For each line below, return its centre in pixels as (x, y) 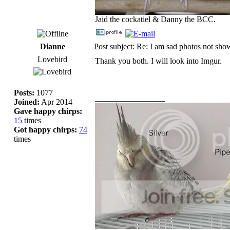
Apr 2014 (56, 102)
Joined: (27, 102)
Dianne (52, 46)
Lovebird (52, 59)
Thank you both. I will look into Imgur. (158, 61)
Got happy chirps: (45, 129)
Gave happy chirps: (48, 111)
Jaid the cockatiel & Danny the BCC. (155, 19)
